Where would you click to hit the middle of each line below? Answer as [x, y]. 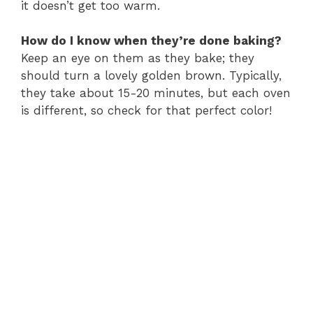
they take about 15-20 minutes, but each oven [156, 93]
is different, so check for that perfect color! [146, 111]
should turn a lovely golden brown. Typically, [151, 76]
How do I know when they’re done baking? [151, 41]
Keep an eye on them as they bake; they [138, 58]
